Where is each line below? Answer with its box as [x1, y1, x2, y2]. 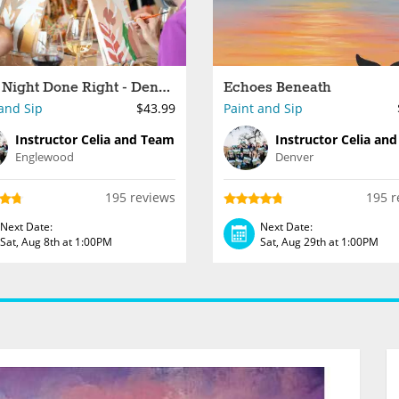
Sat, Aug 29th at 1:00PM [260, 233, 379, 249]
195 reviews [105, 189, 175, 206]
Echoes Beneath [224, 78, 331, 97]
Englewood [14, 149, 74, 165]
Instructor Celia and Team [14, 131, 175, 148]
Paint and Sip [224, 100, 303, 117]
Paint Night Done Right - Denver [158, 78, 170, 97]
